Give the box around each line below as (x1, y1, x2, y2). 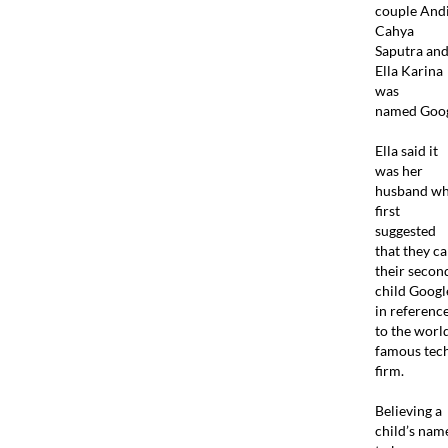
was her (374, 161, 423, 179)
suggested (374, 221, 436, 239)
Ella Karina (374, 61, 443, 79)
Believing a (374, 401, 442, 419)
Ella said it (374, 141, 438, 159)
